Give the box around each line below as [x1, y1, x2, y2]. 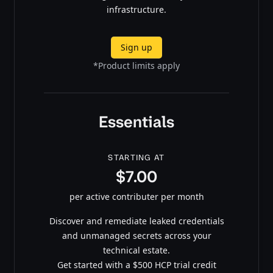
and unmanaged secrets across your [62, 229, 211, 241]
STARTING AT [108, 152, 165, 163]
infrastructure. [107, 3, 166, 15]
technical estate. [103, 244, 170, 256]
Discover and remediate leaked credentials [49, 214, 224, 227]
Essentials [99, 111, 174, 132]
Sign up [121, 41, 152, 53]
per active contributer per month [69, 190, 204, 202]
